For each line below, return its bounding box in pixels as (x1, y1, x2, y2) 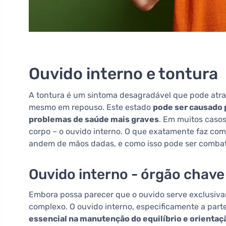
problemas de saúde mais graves (29, 115, 159, 125)
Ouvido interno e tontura (29, 64, 218, 84)
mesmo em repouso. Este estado (29, 102, 153, 112)
